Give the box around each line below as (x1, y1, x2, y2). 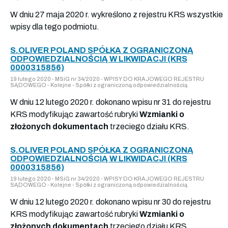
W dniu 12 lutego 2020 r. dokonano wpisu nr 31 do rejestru (10, 97, 211, 106)
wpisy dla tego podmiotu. (10, 22, 99, 31)
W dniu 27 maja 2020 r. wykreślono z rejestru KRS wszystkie (10, 10, 223, 19)
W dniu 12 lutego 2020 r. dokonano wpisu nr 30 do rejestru (10, 197, 211, 206)
